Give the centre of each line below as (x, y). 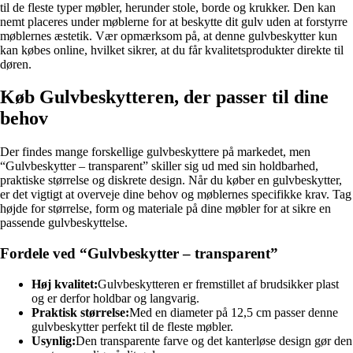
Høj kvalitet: (65, 284)
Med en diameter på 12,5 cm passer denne (234, 312)
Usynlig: (54, 340)
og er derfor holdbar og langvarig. (115, 298)
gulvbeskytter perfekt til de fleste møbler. (132, 326)
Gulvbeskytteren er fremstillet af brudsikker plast (218, 284)
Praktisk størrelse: (80, 312)
